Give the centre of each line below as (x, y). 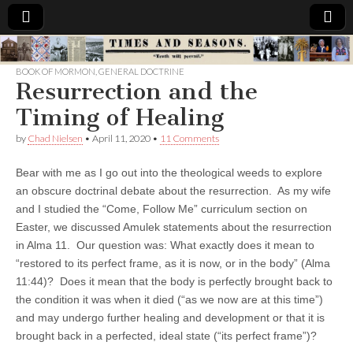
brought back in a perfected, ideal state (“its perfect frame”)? (166, 335)
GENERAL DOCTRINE (141, 71)
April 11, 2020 (121, 138)
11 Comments (190, 138)
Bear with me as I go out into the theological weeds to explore (169, 172)
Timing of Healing (120, 117)
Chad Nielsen (55, 138)
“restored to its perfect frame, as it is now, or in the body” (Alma (173, 263)
